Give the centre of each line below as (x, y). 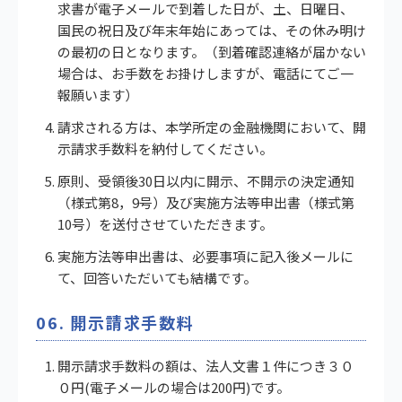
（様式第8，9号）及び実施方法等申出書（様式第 (206, 202)
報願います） (98, 94)
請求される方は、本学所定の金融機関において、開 (212, 127)
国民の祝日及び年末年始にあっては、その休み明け (212, 30)
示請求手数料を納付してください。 (165, 148)
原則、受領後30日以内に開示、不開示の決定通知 (206, 180)
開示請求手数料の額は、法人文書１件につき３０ (205, 365)
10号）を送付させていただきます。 (165, 223)
